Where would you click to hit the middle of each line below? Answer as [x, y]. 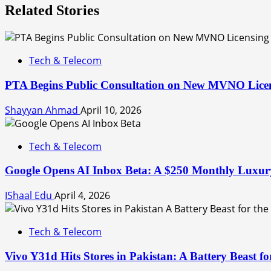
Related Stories [52, 11]
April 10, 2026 [111, 110]
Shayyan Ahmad [43, 110]
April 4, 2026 [82, 196]
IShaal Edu [30, 196]
